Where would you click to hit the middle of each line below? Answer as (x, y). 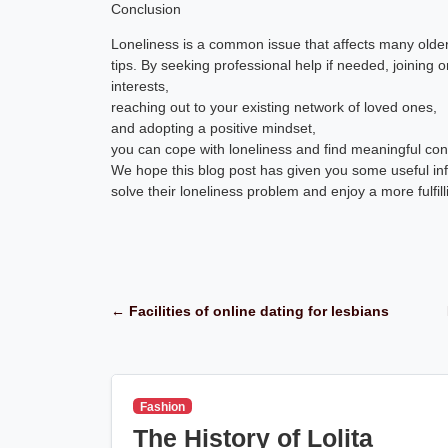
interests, (140, 85)
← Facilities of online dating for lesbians (250, 311)
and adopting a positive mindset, (214, 127)
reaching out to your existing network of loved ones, (274, 106)
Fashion (163, 407)
